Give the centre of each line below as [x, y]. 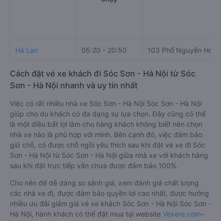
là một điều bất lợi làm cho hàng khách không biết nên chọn [106, 124]
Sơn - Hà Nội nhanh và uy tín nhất [74, 85]
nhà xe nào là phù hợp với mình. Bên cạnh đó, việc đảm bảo [106, 134]
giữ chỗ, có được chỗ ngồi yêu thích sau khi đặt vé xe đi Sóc [108, 145]
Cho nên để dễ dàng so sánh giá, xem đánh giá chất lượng [104, 183]
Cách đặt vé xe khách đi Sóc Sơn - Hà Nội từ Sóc [103, 73]
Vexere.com [182, 214]
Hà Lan [27, 50]
